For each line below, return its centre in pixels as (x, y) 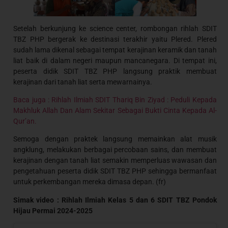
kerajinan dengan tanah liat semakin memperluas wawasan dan (115, 161)
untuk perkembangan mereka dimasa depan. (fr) (90, 182)
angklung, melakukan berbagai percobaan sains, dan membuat (115, 150)
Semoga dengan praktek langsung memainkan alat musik (115, 139)
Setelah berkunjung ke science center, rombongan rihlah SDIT (115, 28)
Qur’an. (25, 121)
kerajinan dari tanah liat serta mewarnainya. (83, 82)
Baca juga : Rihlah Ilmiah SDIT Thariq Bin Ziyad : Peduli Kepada (115, 100)
